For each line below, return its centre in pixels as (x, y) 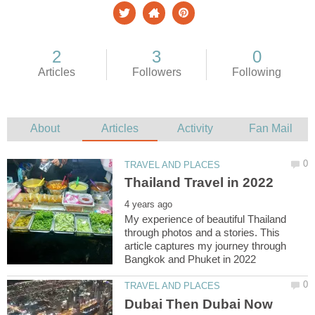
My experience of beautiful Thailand (206, 219)
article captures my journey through (206, 246)
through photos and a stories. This (202, 233)
